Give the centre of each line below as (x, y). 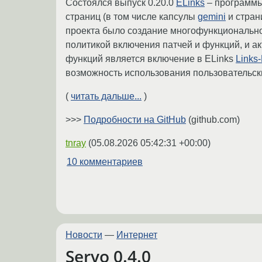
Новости (84, 235)
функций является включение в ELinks (151, 59)
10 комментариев (105, 162)
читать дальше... (106, 96)
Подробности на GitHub (135, 120)
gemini (212, 17)
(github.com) (213, 120)
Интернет (137, 235)
